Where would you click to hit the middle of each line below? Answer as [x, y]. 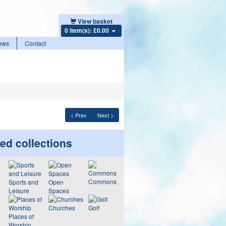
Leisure [19, 190]
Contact [35, 43]
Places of [21, 216]
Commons [102, 181]
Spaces [59, 190]
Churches [62, 208]
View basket [95, 21]
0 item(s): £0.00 [87, 30]
